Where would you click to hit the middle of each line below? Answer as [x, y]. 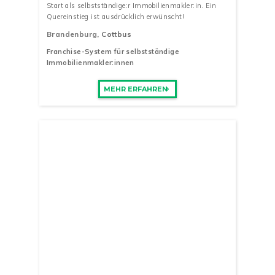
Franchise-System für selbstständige [113, 52]
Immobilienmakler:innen [91, 63]
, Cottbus [114, 34]
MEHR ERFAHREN [135, 89]
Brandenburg [72, 34]
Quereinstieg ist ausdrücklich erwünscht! [115, 16]
